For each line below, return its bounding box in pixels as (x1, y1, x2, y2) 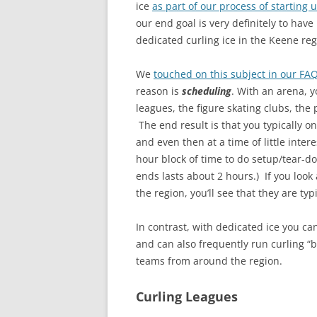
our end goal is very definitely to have (136, 16, 313, 30)
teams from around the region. (136, 254, 282, 267)
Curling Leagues (136, 288, 238, 305)
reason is (136, 84, 182, 98)
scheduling (182, 84, 231, 98)
